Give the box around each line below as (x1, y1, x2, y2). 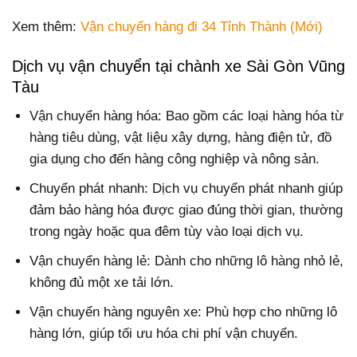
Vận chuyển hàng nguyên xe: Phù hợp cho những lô (29, 304, 338, 320)
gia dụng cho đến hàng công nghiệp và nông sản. (29, 151, 320, 167)
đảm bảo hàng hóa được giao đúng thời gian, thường (29, 202, 343, 218)
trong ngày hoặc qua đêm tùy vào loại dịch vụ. (29, 223, 304, 239)
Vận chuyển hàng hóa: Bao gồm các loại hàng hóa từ (29, 108, 344, 124)
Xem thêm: (12, 19, 80, 35)
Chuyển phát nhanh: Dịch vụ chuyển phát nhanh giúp (29, 180, 343, 196)
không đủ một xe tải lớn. (29, 275, 175, 291)
